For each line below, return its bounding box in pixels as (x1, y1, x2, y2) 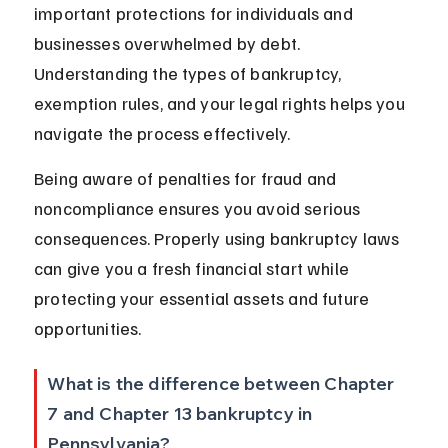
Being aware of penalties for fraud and (34, 167, 341, 190)
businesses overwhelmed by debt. (34, 32, 305, 55)
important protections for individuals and (34, 2, 357, 25)
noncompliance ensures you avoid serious (34, 197, 365, 220)
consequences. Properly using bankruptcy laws (34, 227, 404, 250)
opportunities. (34, 317, 142, 340)
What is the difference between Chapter (47, 372, 399, 396)
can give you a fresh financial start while (34, 257, 354, 280)
